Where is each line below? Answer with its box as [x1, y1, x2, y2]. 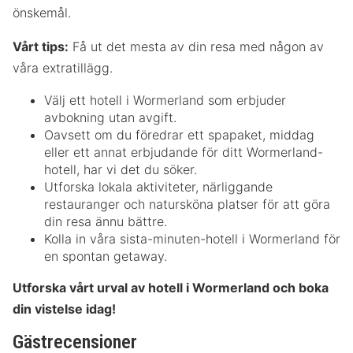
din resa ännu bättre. [44, 213, 167, 229]
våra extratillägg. [13, 59, 113, 76]
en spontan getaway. [44, 247, 167, 264]
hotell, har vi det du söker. [44, 161, 197, 177]
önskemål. [13, 4, 71, 20]
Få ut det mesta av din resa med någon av [69, 38, 324, 54]
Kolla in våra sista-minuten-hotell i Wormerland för [44, 230, 340, 247]
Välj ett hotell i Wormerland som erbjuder [44, 91, 286, 108]
